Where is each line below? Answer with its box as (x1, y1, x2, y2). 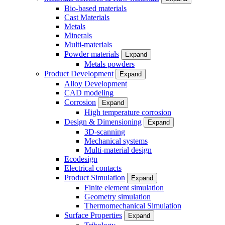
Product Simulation (64, 173, 125, 182)
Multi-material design (84, 146, 152, 154)
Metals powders (84, 60, 135, 68)
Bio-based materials (64, 4, 127, 13)
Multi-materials (64, 40, 112, 49)
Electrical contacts (64, 164, 122, 172)
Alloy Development (64, 79, 127, 88)
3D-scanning (84, 128, 125, 136)
